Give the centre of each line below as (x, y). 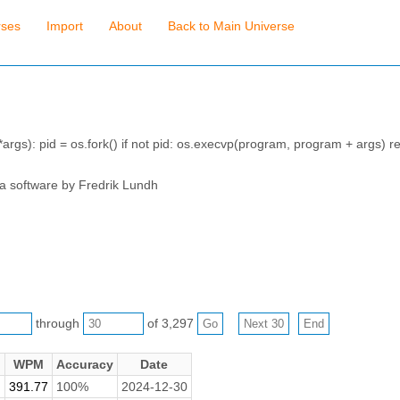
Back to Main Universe (231, 26)
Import (64, 26)
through (57, 323)
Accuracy (84, 364)
